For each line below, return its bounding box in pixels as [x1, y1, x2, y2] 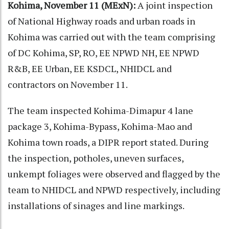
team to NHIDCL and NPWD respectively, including [8, 183, 220, 196]
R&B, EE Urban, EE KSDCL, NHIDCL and [8, 62, 172, 75]
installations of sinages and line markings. [8, 199, 184, 212]
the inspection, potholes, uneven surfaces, [8, 151, 184, 164]
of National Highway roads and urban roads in [8, 14, 195, 27]
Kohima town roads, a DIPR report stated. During [8, 135, 209, 148]
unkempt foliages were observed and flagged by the [8, 167, 220, 180]
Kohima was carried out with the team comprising [8, 30, 215, 43]
